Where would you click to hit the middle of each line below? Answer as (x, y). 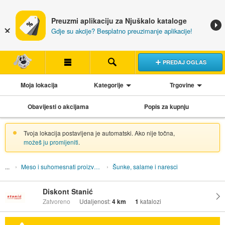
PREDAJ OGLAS (184, 62)
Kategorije (108, 85)
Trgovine (182, 85)
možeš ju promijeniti (51, 142)
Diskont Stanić (68, 192)
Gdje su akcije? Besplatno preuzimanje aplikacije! (122, 31)
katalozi (150, 201)
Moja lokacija (39, 85)
